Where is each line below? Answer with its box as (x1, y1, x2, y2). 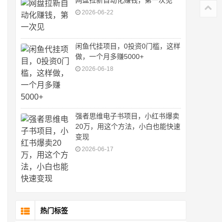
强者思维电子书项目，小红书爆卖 (75, 112, 179, 120)
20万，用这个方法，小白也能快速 (75, 122, 180, 131)
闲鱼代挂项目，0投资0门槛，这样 (75, 42, 180, 51)
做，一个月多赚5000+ (75, 53, 144, 61)
